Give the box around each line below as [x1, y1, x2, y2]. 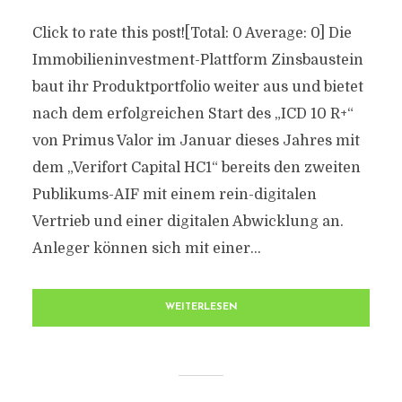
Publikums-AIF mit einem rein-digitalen [31, 187, 317, 203]
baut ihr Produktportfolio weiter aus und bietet [31, 79, 363, 95]
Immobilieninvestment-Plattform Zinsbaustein [31, 52, 363, 68]
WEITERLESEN [164, 302, 238, 312]
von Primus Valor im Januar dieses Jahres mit [31, 133, 360, 149]
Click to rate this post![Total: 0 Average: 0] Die [31, 25, 352, 41]
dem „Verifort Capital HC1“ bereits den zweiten [31, 160, 361, 176]
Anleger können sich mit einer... [31, 240, 261, 257]
